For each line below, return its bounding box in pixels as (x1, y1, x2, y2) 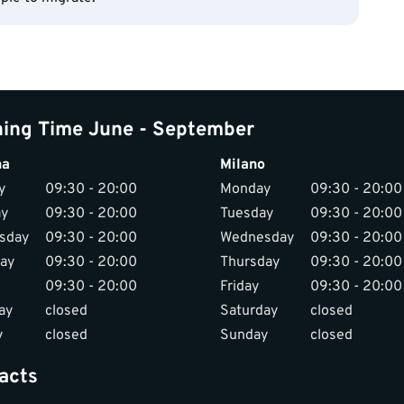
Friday (220, 278, 259, 296)
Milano (220, 156, 265, 174)
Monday (220, 180, 271, 198)
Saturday (220, 302, 278, 320)
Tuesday (220, 205, 273, 223)
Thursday (220, 253, 280, 271)
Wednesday (220, 229, 294, 247)
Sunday (220, 326, 268, 344)
